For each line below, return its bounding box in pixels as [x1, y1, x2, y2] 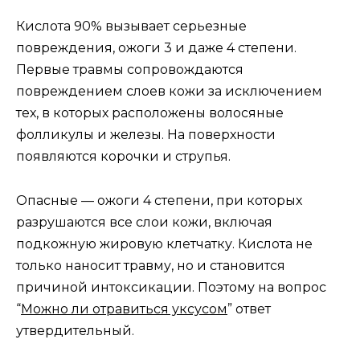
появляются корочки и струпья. [16, 149, 231, 165]
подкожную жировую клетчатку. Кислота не [16, 235, 313, 252]
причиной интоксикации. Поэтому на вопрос [16, 279, 326, 295]
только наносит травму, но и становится [16, 257, 285, 273]
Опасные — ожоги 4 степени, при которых [16, 192, 302, 208]
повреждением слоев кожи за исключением [16, 84, 322, 100]
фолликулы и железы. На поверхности [16, 127, 276, 143]
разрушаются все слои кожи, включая [16, 214, 272, 230]
